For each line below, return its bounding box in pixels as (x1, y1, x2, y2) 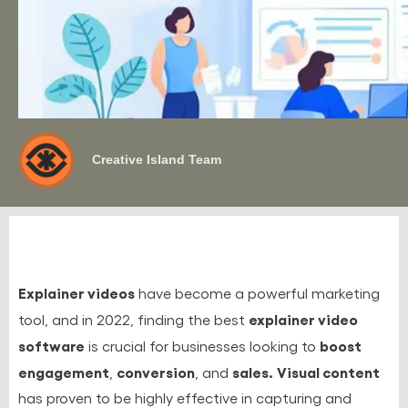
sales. (232, 362, 273, 381)
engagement (18, 362, 109, 381)
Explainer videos (18, 282, 135, 301)
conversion (117, 362, 195, 381)
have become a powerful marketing (135, 283, 380, 301)
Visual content (277, 362, 380, 381)
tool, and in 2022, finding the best (18, 310, 249, 328)
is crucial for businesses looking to (85, 336, 320, 354)
